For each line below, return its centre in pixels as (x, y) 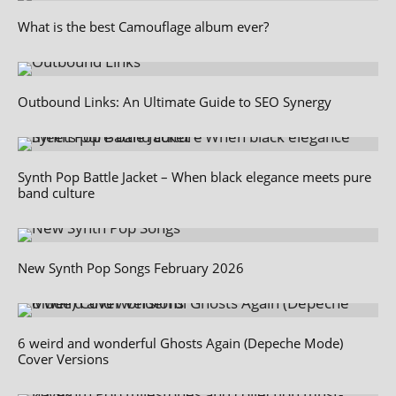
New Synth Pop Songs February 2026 (131, 267)
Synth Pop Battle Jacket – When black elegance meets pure (194, 176)
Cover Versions (63, 358)
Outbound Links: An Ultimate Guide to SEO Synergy (175, 101)
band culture (56, 192)
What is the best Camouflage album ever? (143, 26)
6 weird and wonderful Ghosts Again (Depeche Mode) (180, 343)
